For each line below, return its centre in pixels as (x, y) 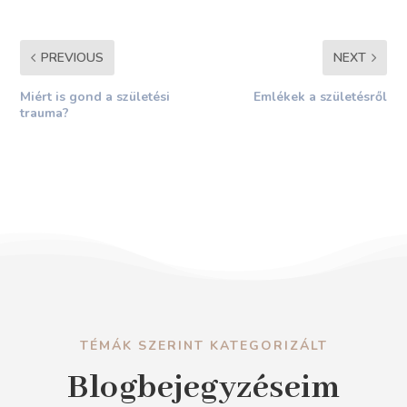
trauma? (45, 113)
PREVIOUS (73, 57)
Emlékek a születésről (320, 96)
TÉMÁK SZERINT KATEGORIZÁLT (203, 345)
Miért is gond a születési (95, 96)
